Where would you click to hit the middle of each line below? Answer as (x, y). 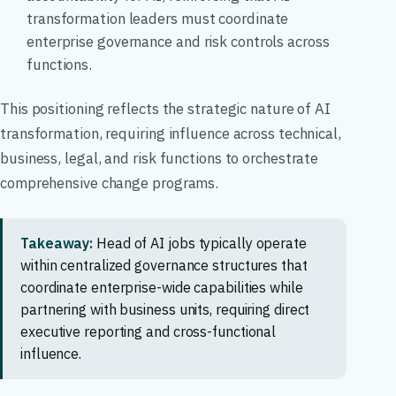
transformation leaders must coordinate (158, 19)
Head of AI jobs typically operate (200, 243)
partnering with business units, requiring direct (165, 309)
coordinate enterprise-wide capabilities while (162, 287)
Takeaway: (57, 243)
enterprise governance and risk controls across (178, 42)
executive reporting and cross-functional (148, 331)
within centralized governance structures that (164, 265)
